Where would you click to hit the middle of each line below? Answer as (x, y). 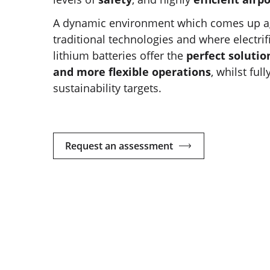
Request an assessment (119, 146)
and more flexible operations (132, 71)
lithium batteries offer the (120, 55)
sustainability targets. (107, 88)
